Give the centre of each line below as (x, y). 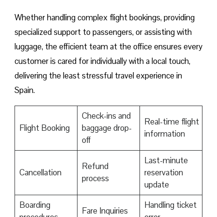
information (164, 134)
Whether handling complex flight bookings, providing (105, 18)
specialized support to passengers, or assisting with (103, 32)
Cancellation (40, 173)
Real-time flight (171, 122)
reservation (163, 173)
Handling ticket (170, 205)
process (95, 178)
